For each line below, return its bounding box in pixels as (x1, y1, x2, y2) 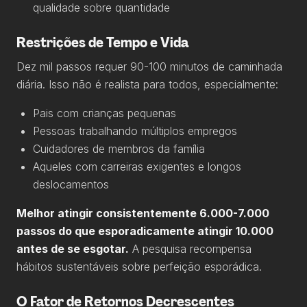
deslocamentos (33, 177, 109, 191)
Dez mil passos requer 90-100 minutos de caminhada (16, 60, 282, 73)
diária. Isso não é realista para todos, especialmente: (16, 77, 278, 91)
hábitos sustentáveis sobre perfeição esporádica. (16, 260, 262, 273)
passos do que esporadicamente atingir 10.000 (16, 224, 273, 238)
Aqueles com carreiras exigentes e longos (33, 160, 241, 173)
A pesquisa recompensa (129, 242, 251, 256)
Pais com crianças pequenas (33, 106, 176, 120)
